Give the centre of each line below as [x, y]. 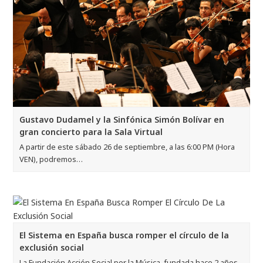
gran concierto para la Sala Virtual [91, 131]
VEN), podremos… [51, 159]
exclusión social [52, 247]
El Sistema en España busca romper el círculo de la [124, 235]
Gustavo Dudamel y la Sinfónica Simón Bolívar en [122, 119]
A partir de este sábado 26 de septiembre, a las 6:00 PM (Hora [127, 146]
